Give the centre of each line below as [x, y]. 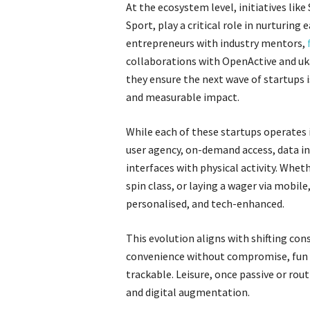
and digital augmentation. [188, 292]
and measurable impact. [183, 97]
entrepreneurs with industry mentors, [217, 43]
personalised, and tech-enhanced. [205, 203]
